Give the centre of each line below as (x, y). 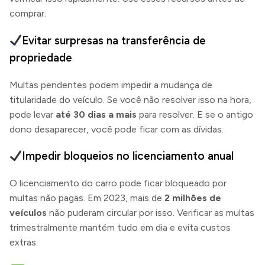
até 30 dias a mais (96, 114)
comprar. (28, 14)
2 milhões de (193, 198)
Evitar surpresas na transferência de (114, 40)
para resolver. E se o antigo (195, 114)
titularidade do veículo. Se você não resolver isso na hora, (130, 99)
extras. (24, 243)
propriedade (41, 57)
